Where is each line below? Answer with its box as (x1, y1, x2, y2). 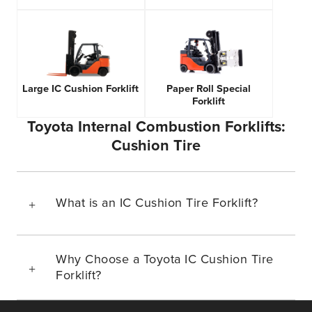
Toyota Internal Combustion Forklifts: (27, 117, 285, 136)
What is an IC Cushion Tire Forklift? (56, 195, 258, 211)
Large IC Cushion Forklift (22, 83, 139, 95)
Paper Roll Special (166, 83, 251, 95)
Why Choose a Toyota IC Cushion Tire (56, 251, 274, 267)
